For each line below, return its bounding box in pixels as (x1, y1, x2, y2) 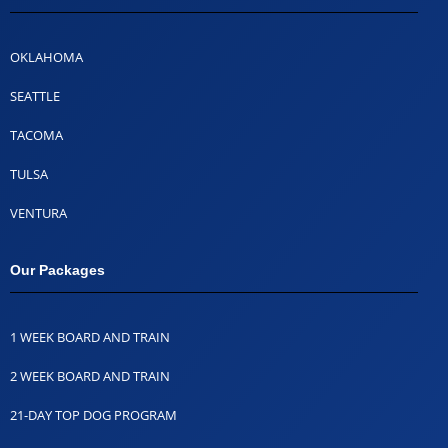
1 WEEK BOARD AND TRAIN (10, 327, 170, 346)
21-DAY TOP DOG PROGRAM (10, 405, 177, 424)
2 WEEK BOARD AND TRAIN (10, 366, 170, 385)
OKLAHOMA (10, 47, 83, 66)
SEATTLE (10, 86, 60, 105)
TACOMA (10, 125, 63, 144)
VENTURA (10, 203, 67, 222)
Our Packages (10, 261, 105, 278)
